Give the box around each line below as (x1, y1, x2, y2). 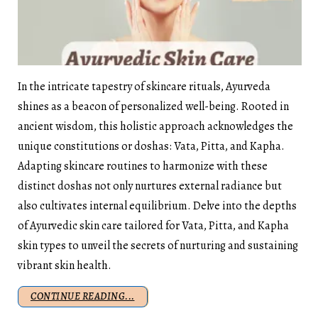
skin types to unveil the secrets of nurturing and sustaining (18, 237, 298, 253)
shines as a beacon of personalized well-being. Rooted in (18, 98, 289, 114)
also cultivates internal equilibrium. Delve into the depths (18, 197, 297, 214)
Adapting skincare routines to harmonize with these (18, 158, 268, 174)
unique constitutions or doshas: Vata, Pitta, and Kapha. (18, 138, 285, 154)
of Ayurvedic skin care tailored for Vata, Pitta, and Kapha (18, 217, 289, 234)
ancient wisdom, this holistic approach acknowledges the (18, 118, 293, 134)
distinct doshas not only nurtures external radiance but (18, 177, 282, 194)
